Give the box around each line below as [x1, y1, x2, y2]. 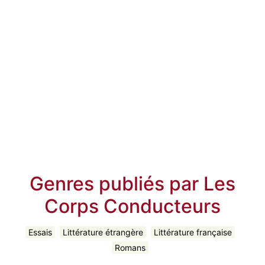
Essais [28, 227, 52, 237]
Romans [115, 242, 146, 253]
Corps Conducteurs [44, 194, 221, 218]
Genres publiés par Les [30, 172, 235, 195]
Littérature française [154, 227, 232, 237]
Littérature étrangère [63, 227, 143, 237]
